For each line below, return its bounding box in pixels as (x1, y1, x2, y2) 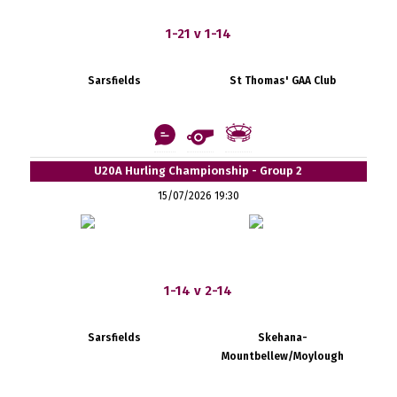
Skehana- (257, 331, 307, 344)
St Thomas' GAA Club (229, 74, 336, 87)
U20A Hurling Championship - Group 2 (94, 163, 303, 177)
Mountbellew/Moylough (221, 349, 344, 362)
